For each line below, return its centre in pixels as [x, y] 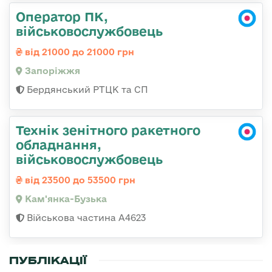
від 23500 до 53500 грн [79, 180]
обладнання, [59, 145]
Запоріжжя [51, 71]
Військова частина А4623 [85, 218]
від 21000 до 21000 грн [78, 52]
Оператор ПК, [62, 17]
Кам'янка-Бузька [65, 199]
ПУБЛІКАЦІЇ [48, 261]
